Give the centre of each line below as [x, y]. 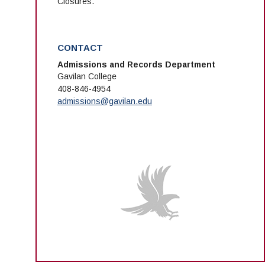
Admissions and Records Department [136, 65]
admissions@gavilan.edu [105, 101]
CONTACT [80, 48]
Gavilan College [87, 77]
